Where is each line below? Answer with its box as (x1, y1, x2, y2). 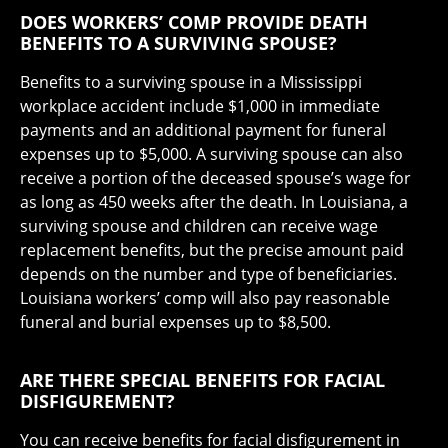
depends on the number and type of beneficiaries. (20, 263, 397, 286)
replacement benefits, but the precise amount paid (20, 239, 404, 262)
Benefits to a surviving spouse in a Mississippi (20, 71, 362, 94)
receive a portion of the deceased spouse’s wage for (20, 167, 411, 190)
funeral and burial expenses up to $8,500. (20, 311, 331, 334)
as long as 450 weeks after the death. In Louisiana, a (20, 191, 408, 214)
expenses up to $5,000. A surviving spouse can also (20, 143, 403, 166)
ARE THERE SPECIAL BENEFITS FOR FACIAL (20, 368, 385, 393)
